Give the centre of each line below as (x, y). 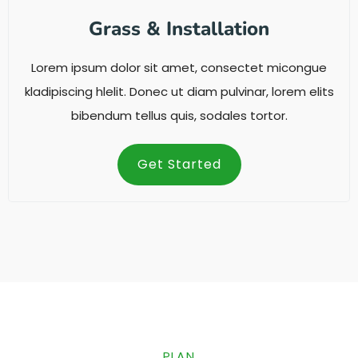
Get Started (179, 164)
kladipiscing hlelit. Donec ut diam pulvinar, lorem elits (179, 91)
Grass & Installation (179, 28)
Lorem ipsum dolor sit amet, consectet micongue (179, 67)
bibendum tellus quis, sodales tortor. (179, 115)
